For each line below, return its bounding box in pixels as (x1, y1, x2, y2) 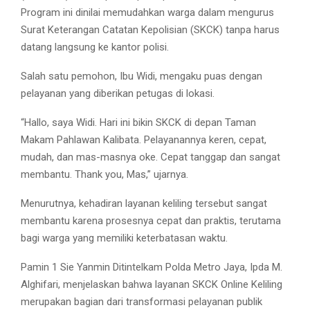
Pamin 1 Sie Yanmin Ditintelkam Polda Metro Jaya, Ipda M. (21, 261, 282, 274)
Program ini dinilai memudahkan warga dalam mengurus (21, 6, 274, 19)
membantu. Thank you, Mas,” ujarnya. (21, 168, 188, 181)
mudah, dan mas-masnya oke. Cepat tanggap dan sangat (21, 151, 280, 164)
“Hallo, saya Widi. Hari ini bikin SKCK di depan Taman (21, 116, 256, 129)
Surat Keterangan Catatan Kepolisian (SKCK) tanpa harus (21, 24, 280, 37)
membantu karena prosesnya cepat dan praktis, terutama (21, 215, 281, 228)
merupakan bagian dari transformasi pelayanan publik (21, 295, 262, 309)
